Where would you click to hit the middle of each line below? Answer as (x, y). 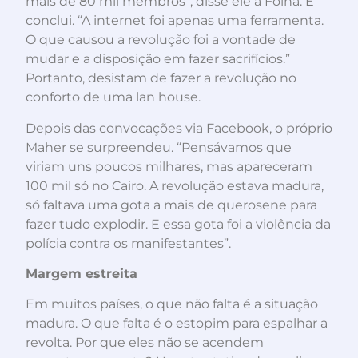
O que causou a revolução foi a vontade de (161, 40)
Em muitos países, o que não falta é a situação (172, 304)
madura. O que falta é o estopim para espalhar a (177, 324)
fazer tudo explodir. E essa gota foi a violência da (178, 224)
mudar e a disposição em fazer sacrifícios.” (158, 59)
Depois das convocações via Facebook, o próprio (179, 128)
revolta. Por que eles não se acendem (145, 343)
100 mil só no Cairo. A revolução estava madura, (175, 185)
